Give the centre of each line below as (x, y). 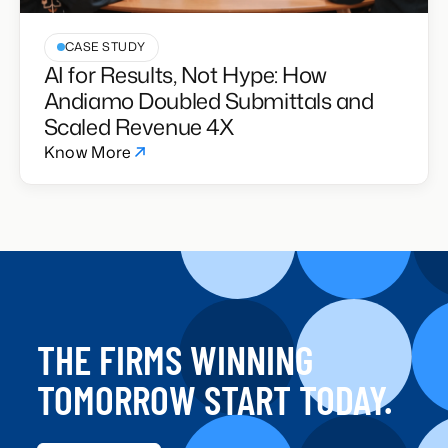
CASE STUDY (105, 47)
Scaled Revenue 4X (139, 126)
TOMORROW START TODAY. (215, 398)
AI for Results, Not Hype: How (185, 74)
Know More (87, 151)
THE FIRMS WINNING (175, 358)
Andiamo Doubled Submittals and (208, 100)
